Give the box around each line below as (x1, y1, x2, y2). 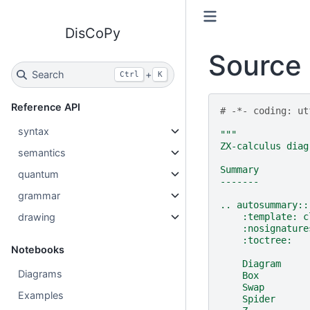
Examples (18, 289, 64, 301)
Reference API (11, 100, 80, 113)
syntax (18, 125, 50, 137)
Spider (219, 293, 275, 304)
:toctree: (219, 234, 292, 246)
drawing (18, 210, 56, 223)
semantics (18, 146, 66, 158)
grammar (18, 189, 61, 201)
